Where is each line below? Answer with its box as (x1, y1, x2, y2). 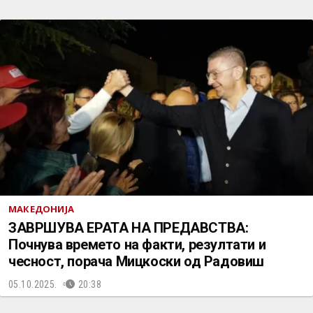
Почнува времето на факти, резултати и (8, 236, 266, 253)
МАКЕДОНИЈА (8, 203, 74, 215)
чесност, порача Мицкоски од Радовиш (8, 253, 264, 270)
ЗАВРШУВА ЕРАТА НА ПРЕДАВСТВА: (8, 219, 249, 236)
